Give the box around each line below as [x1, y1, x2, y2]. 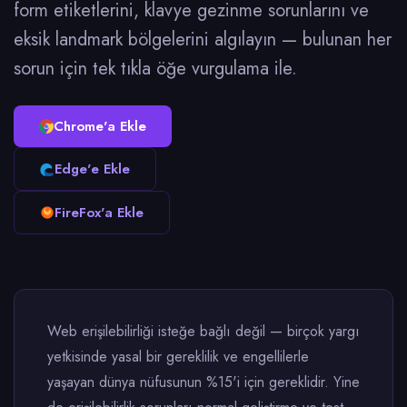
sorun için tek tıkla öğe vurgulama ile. [14, 55, 297, 82]
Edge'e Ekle [55, 159, 130, 179]
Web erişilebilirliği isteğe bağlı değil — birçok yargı [47, 321, 360, 342]
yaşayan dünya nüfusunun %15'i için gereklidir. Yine [47, 372, 360, 392]
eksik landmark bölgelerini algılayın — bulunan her [14, 26, 392, 53]
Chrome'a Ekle [54, 116, 146, 136]
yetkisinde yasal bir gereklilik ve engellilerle [47, 346, 309, 367]
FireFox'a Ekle [55, 203, 144, 223]
